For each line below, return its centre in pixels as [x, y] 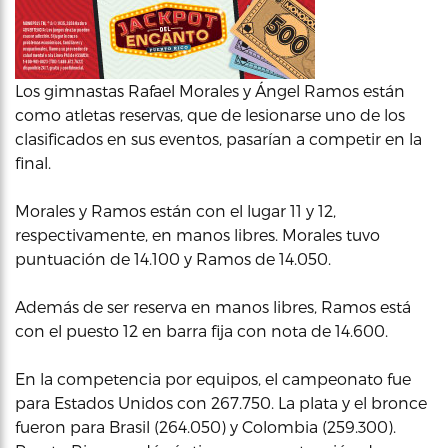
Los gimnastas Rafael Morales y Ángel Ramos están [210, 90]
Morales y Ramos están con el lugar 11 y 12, [175, 210]
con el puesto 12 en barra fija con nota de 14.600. [201, 330]
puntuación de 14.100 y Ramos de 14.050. [173, 258]
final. [33, 162]
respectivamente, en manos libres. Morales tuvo [197, 234]
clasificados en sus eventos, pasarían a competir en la [218, 138]
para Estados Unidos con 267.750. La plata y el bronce [221, 402]
